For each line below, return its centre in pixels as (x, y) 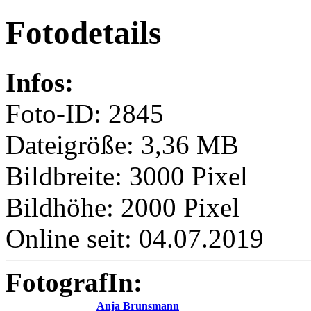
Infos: (40, 82)
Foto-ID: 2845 (85, 113)
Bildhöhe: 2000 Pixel (123, 207)
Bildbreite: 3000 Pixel (127, 176)
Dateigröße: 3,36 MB (122, 144)
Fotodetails (83, 33)
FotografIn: (74, 282)
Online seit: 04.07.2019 (135, 238)
